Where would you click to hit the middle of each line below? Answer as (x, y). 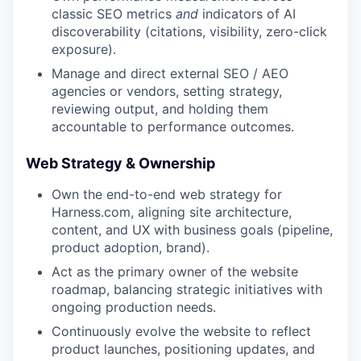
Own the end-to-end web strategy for (167, 194)
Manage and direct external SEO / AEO (170, 73)
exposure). (84, 49)
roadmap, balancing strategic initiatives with (187, 289)
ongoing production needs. (134, 307)
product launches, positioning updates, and (183, 349)
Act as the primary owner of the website (175, 272)
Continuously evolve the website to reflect (181, 331)
